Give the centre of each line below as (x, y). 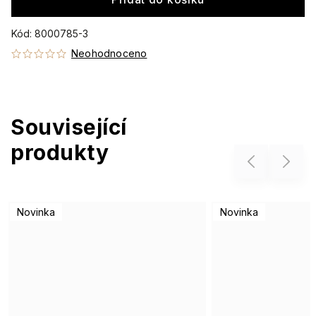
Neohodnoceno (109, 53)
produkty (60, 152)
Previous (256, 162)
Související (69, 127)
